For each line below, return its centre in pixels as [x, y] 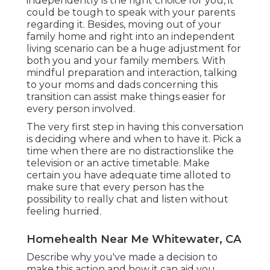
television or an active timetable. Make [118, 163]
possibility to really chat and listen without [127, 199]
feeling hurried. [64, 212]
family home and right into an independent [131, 37]
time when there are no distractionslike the [130, 151]
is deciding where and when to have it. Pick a [134, 139]
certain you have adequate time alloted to [129, 175]
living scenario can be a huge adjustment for [134, 49]
